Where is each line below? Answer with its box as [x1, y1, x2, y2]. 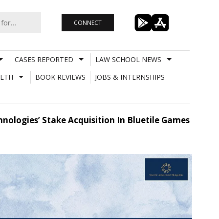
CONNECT [73, 18, 102, 27]
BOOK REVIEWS [35, 72, 86, 82]
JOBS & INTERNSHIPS [94, 72, 165, 82]
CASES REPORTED [14, 54, 73, 64]
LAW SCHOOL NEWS [95, 54, 161, 64]
